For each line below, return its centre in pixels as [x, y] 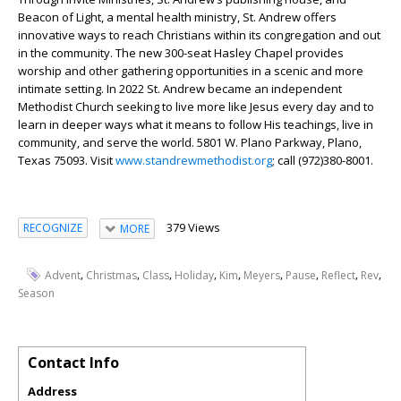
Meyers [262, 275]
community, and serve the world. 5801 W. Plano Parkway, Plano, [190, 142]
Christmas [111, 275]
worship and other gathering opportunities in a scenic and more [191, 70]
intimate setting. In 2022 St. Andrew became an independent [180, 88]
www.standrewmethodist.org [194, 160]
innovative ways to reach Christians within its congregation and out [199, 34]
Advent [63, 275]
